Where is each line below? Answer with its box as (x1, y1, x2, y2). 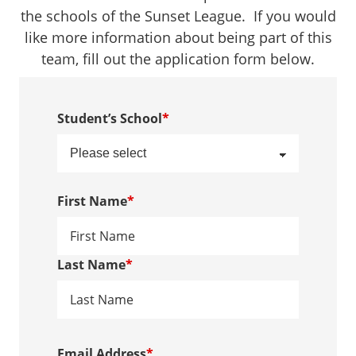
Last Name (57, 256, 126, 273)
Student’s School (57, 110, 162, 127)
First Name (57, 192, 127, 210)
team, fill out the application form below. (41, 49, 315, 68)
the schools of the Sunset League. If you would (20, 6, 336, 25)
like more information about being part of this (24, 28, 332, 47)
